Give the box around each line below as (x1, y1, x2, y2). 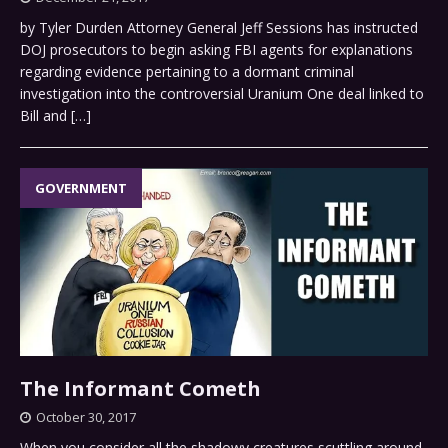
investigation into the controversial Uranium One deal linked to (20, 84, 424, 104)
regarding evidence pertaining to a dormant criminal (20, 62, 354, 82)
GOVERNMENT (35, 179, 127, 198)
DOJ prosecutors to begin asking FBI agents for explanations (20, 40, 413, 60)
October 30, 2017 (36, 407, 136, 426)
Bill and (20, 106, 71, 126)
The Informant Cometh (20, 374, 261, 402)
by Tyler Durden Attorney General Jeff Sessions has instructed (20, 18, 418, 38)
